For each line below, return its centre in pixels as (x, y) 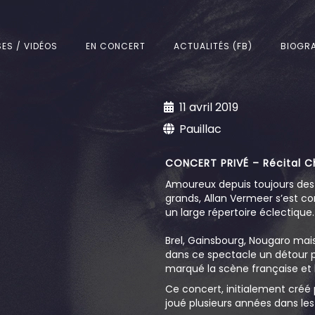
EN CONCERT (115, 46)
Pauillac (201, 129)
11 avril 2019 (209, 108)
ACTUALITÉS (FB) (213, 46)
